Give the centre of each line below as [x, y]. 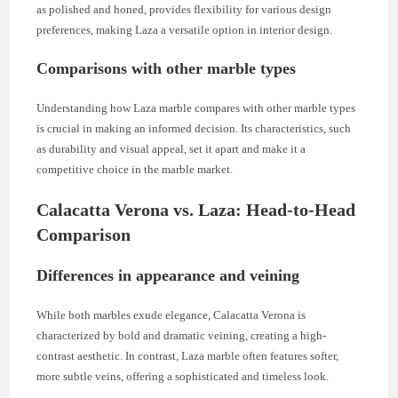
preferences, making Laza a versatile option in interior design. [185, 29]
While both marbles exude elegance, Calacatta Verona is [171, 314]
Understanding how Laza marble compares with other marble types [196, 107]
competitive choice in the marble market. [135, 169]
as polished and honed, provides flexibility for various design [184, 9]
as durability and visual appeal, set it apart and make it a [171, 148]
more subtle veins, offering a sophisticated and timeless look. [183, 376]
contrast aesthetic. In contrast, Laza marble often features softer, [188, 355]
